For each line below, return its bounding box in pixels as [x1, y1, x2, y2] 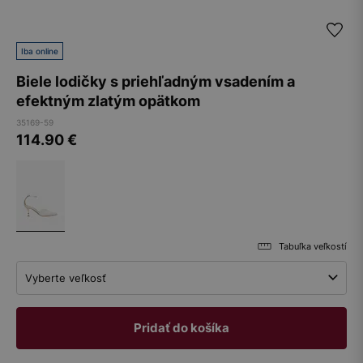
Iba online [21, 46, 58, 56]
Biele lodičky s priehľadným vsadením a [16, 73, 295, 90]
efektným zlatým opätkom [16, 92, 200, 109]
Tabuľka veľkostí [279, 241, 347, 252]
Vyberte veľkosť [25, 271, 106, 284]
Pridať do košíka [134, 320, 229, 335]
